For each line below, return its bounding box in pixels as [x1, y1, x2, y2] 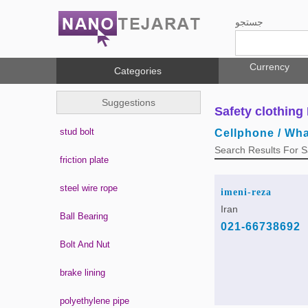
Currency [249, 61, 289, 72]
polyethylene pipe [60, 296, 129, 306]
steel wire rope [60, 183, 118, 193]
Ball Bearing [60, 211, 108, 221]
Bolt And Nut [60, 239, 110, 250]
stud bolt [60, 126, 94, 137]
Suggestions [102, 97, 156, 108]
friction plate [60, 155, 109, 165]
